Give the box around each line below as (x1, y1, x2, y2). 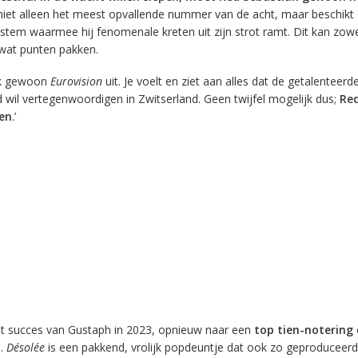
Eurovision (50, 74, 102, 89)
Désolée (6, 339, 45, 355)
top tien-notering (253, 321, 353, 337)
